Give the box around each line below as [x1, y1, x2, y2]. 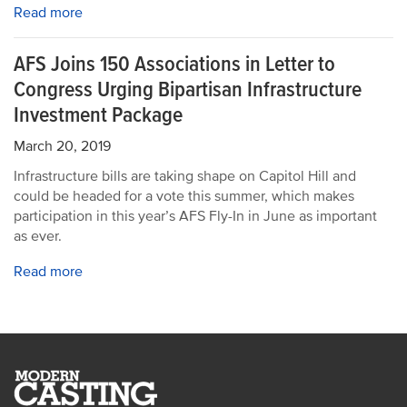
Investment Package [14, 102, 183, 128]
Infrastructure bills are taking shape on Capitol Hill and [14, 167, 356, 185]
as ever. [14, 227, 62, 245]
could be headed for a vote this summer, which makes [14, 187, 354, 205]
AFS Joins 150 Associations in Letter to [14, 51, 335, 77]
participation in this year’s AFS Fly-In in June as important [14, 207, 377, 225]
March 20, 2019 [14, 137, 111, 155]
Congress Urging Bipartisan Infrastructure [14, 76, 362, 103]
